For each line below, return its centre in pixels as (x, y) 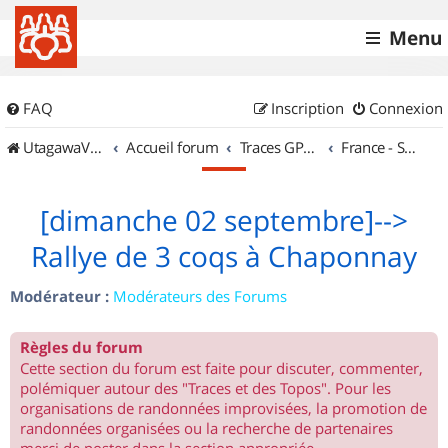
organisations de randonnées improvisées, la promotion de (223, 408)
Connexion (406, 108)
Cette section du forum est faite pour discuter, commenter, (221, 368)
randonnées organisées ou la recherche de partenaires (206, 428)
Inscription (307, 108)
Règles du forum (81, 347)
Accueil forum (172, 147)
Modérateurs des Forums (200, 296)
